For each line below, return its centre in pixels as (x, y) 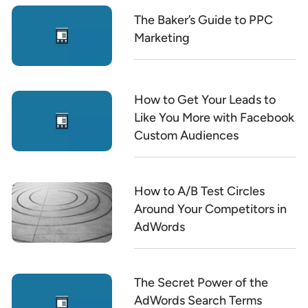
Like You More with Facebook (214, 117)
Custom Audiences (187, 135)
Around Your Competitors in (211, 209)
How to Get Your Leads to (205, 99)
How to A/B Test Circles (200, 191)
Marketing (162, 38)
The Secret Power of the (201, 282)
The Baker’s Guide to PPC (204, 20)
